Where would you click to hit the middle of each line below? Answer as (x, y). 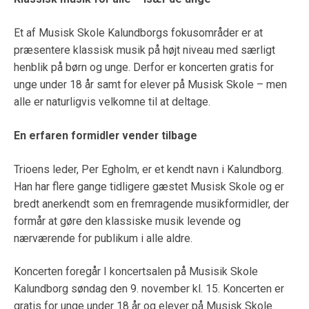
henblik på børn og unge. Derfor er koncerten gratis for (144, 68)
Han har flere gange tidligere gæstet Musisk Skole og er (149, 186)
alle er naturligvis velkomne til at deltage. (112, 102)
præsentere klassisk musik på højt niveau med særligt (144, 50)
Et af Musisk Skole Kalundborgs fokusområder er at (138, 33)
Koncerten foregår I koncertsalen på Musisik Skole (136, 272)
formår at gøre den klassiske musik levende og (127, 221)
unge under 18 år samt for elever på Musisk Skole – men (150, 85)
